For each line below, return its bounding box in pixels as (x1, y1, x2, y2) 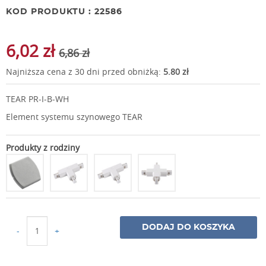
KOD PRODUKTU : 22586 (6, 8, 122, 16)
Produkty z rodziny (6, 142, 80, 153)
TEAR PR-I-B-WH (6, 93, 69, 104)
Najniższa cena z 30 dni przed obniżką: (6, 66, 163, 77)
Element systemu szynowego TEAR (6, 111, 142, 122)
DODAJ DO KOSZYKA (141, 223, 235, 232)
